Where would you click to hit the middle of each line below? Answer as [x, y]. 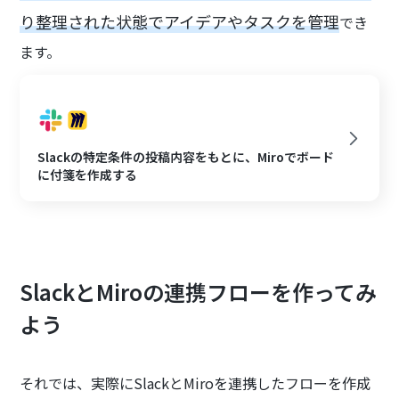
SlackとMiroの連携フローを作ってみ [199, 292]
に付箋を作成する [88, 175]
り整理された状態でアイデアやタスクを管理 [180, 22]
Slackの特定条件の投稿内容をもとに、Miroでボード [186, 157]
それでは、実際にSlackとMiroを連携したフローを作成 [195, 383]
